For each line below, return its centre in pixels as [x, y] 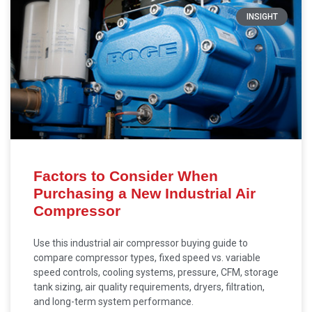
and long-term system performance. [114, 302]
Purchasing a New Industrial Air [145, 193]
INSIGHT [262, 17]
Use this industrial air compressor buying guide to [141, 243]
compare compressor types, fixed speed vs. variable [147, 258]
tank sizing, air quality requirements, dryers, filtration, [149, 287]
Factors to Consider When [126, 176]
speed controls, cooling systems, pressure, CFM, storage [156, 272]
